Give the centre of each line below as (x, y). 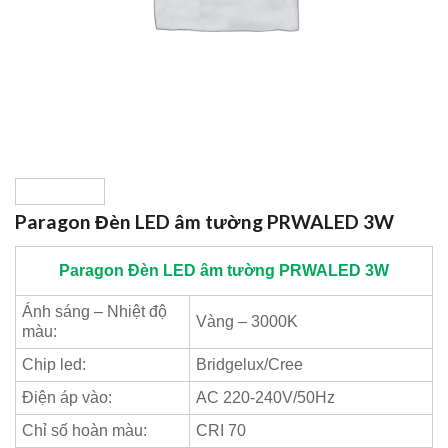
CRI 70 (221, 430)
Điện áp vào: (67, 397)
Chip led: (54, 364)
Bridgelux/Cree (249, 364)
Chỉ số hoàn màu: (84, 430)
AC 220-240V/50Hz (265, 397)
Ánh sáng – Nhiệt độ (94, 311)
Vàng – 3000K (247, 321)
